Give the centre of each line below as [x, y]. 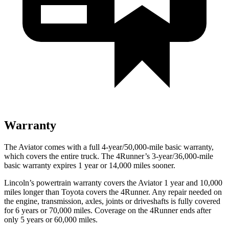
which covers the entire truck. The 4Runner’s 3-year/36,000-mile [109, 156]
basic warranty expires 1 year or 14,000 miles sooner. [90, 165]
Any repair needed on [186, 192]
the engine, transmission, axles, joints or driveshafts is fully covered [112, 201]
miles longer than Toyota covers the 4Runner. [77, 192]
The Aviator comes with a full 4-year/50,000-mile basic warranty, [109, 147]
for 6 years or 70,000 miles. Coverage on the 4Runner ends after [108, 210]
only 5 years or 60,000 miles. [51, 219]
